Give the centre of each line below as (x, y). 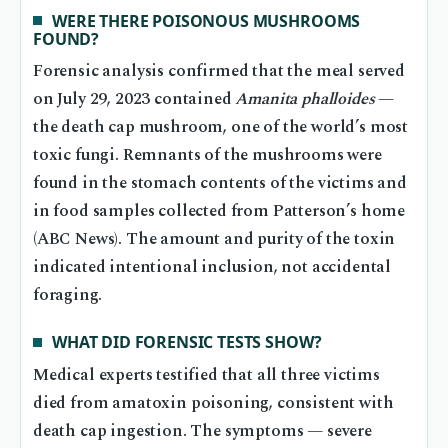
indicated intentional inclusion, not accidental (212, 267)
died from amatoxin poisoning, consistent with (213, 403)
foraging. (67, 295)
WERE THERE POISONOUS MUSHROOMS (206, 20)
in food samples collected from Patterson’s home (219, 211)
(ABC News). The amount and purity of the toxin (214, 239)
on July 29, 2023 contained (134, 99)
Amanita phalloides (305, 99)
